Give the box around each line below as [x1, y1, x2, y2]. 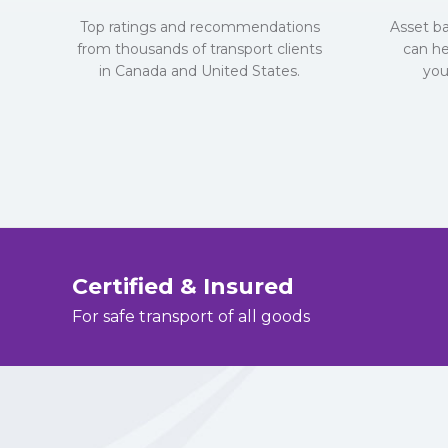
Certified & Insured [72, 272, 294, 300]
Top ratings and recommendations [79, 17, 320, 36]
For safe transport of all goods [72, 306, 310, 326]
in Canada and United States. [99, 61, 300, 80]
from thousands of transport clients [77, 39, 322, 58]
